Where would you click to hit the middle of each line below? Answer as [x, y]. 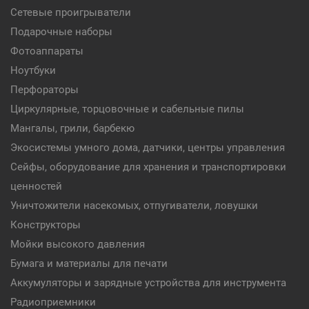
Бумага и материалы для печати [89, 263]
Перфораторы [44, 90]
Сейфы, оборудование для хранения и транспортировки [148, 167]
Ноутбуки [33, 70]
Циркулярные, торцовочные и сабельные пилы [127, 109]
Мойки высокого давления [78, 244]
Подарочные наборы [61, 32]
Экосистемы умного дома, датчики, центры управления [148, 148]
